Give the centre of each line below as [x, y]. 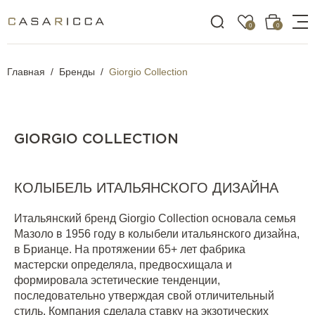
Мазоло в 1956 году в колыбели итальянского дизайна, [157, 234]
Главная [26, 72]
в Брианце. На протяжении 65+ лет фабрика [130, 249]
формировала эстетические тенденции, [117, 280]
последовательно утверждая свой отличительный [144, 296]
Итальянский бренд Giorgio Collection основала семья [155, 218]
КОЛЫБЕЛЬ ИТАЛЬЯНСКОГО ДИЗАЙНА [146, 188]
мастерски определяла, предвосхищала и [123, 265]
